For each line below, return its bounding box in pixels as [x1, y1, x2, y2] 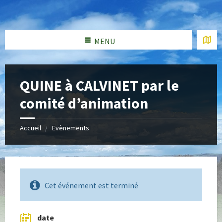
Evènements [52, 123, 89, 132]
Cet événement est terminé [45, 180, 138, 190]
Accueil [20, 123, 41, 132]
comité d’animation [20, 94, 148, 112]
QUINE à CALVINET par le [20, 76, 179, 95]
